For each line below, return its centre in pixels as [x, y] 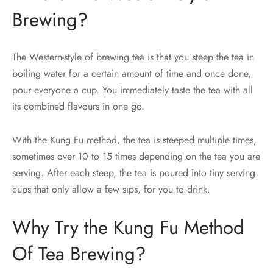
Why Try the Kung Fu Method [128, 228]
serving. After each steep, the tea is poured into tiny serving [134, 173]
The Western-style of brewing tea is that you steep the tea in [133, 57]
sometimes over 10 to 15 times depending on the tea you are [136, 157]
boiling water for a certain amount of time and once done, [132, 74]
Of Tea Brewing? [79, 254]
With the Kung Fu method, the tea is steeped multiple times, [134, 140]
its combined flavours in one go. [78, 107]
